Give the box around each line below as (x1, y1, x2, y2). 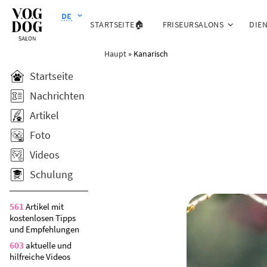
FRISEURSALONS (162, 18, 224, 30)
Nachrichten (30, 89, 85, 103)
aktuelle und (24, 240, 72, 251)
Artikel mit (24, 201, 64, 212)
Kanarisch (133, 48, 168, 59)
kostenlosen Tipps (10, 212, 76, 223)
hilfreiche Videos (10, 251, 70, 262)
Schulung (30, 167, 73, 181)
